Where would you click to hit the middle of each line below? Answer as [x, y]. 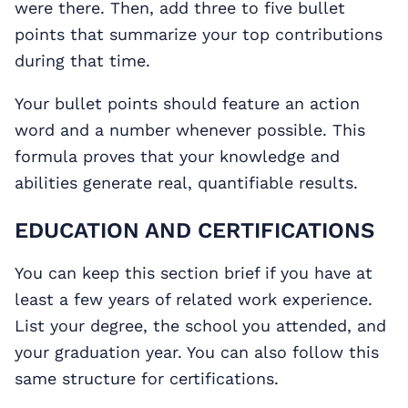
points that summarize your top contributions [199, 35]
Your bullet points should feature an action [187, 104]
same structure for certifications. [147, 379]
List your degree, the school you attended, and [200, 326]
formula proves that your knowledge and [177, 157]
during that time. [82, 61]
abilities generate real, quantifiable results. [186, 183]
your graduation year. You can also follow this [197, 352]
